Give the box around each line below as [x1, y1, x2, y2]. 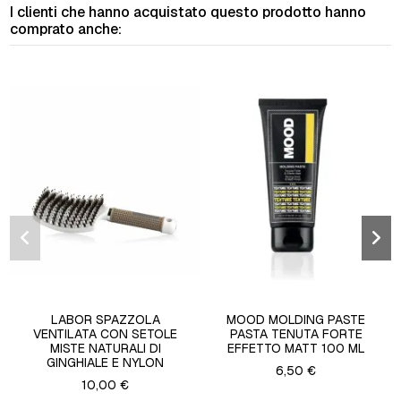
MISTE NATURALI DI [49, 340, 161, 357]
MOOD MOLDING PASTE [226, 311, 366, 328]
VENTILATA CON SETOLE [33, 326, 178, 343]
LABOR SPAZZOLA [50, 311, 160, 328]
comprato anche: [10, 20, 123, 39]
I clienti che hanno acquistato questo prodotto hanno [10, 3, 367, 22]
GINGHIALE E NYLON [47, 354, 165, 371]
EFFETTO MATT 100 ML [226, 340, 365, 357]
